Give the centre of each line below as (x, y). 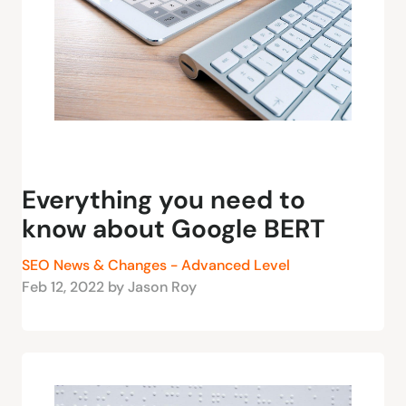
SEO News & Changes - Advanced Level (156, 266)
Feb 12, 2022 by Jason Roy (109, 287)
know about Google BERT (174, 229)
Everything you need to (164, 200)
